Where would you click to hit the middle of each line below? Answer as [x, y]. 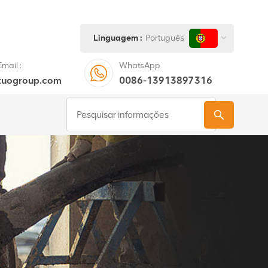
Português [165, 38]
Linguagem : [118, 38]
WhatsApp [140, 65]
